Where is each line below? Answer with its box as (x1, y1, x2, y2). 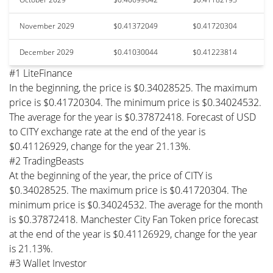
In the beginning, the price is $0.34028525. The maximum (9, 80, 257, 94)
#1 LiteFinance (9, 66, 73, 80)
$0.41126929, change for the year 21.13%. (9, 139, 191, 153)
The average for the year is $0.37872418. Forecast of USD (9, 110, 256, 124)
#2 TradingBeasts (9, 154, 83, 168)
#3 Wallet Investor (9, 256, 87, 270)
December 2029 (19, 46, 74, 57)
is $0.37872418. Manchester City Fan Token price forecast (9, 212, 258, 226)
